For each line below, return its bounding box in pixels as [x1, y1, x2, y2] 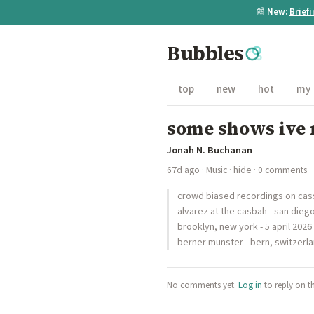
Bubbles [167, 40, 244, 67]
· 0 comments [252, 163, 307, 177]
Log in [238, 279, 262, 292]
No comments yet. [167, 279, 238, 292]
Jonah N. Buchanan [167, 143, 252, 158]
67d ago [167, 163, 200, 177]
